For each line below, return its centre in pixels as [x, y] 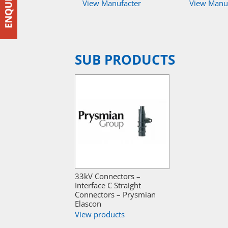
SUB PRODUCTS [125, 60]
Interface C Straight [108, 185]
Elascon [88, 203]
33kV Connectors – [108, 176]
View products [100, 214]
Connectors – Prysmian [115, 194]
